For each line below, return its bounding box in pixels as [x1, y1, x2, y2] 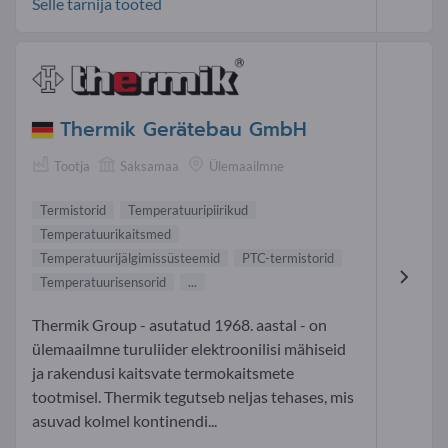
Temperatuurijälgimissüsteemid [40, 250, 220, 267]
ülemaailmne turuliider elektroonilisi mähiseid [32, 339, 346, 359]
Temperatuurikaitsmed [40, 226, 171, 243]
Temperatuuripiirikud [128, 202, 248, 219]
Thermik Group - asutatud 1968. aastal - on [32, 315, 327, 335]
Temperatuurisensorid [40, 274, 166, 291]
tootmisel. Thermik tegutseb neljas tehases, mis [32, 387, 354, 407]
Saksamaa [120, 158, 179, 175]
